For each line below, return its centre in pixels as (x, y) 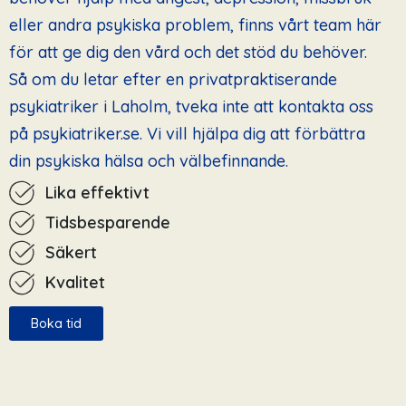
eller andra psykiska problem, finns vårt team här (195, 25)
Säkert (71, 253)
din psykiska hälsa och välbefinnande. (149, 161)
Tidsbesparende (108, 223)
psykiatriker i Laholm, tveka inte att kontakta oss (191, 107)
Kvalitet (75, 283)
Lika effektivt (97, 193)
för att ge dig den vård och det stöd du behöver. (188, 53)
